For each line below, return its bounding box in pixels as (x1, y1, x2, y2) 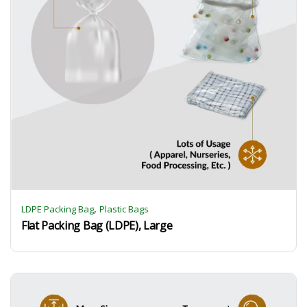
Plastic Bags (99, 203, 149, 215)
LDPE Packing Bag (21, 203, 94, 215)
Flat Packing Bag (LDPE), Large (21, 218, 173, 233)
